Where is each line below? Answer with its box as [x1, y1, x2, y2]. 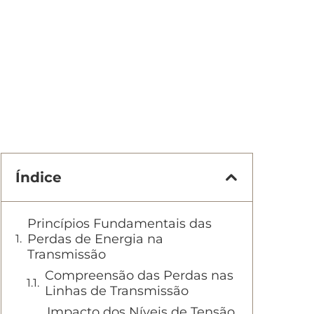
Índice [15, 169, 62, 186]
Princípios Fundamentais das [27, 216, 212, 231]
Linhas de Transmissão [45, 283, 189, 299]
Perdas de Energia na [27, 231, 163, 247]
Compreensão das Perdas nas [45, 268, 233, 283]
